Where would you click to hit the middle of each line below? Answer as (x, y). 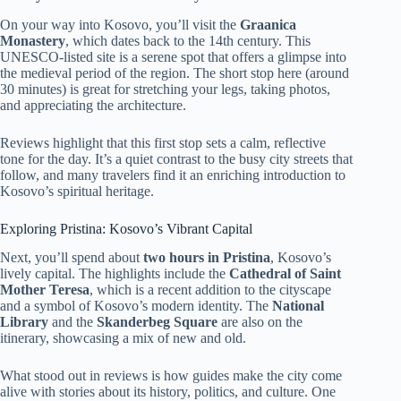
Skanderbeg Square (157, 322)
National (298, 306)
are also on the (260, 322)
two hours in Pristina (207, 258)
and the (73, 322)
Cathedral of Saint (285, 274)
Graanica (268, 24)
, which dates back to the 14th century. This (188, 40)
